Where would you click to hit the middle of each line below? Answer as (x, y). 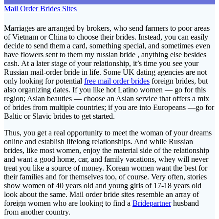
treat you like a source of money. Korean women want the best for (106, 168)
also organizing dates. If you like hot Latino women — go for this (105, 89)
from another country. (37, 212)
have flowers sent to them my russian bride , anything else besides (105, 54)
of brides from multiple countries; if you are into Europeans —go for (109, 107)
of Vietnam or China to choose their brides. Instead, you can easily (106, 37)
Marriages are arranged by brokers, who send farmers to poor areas (107, 28)
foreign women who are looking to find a (68, 203)
